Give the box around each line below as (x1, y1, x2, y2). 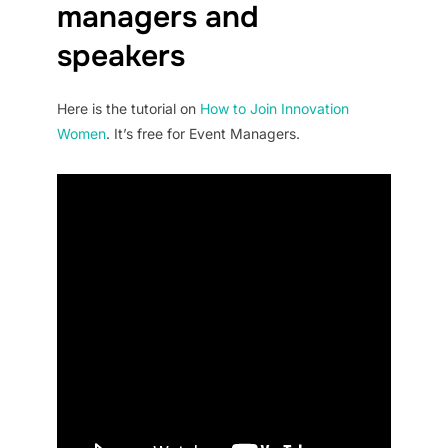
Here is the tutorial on (56, 99, 200, 117)
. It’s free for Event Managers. (105, 124, 304, 142)
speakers (56, 36, 185, 75)
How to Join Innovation (199, 99, 349, 117)
